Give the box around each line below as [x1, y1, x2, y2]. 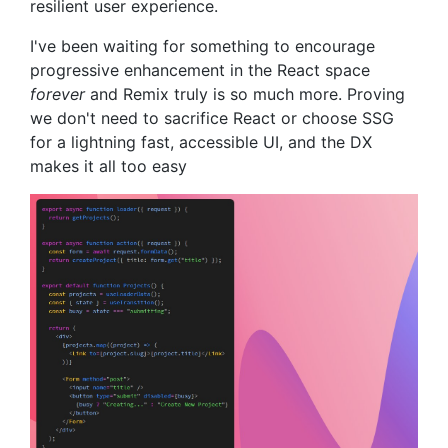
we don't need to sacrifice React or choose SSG [30, 108, 394, 129]
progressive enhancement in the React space [30, 60, 370, 81]
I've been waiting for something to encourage [30, 36, 375, 57]
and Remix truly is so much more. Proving [85, 84, 405, 105]
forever [30, 84, 85, 105]
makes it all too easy [30, 156, 187, 177]
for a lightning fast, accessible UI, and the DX [30, 132, 372, 153]
